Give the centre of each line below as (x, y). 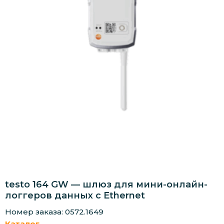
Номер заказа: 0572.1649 (54, 212)
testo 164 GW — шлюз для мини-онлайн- (106, 185)
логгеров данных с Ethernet (75, 196)
